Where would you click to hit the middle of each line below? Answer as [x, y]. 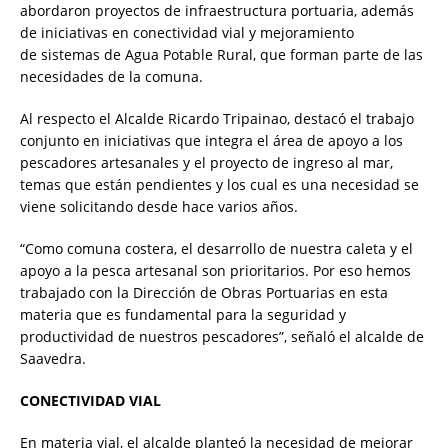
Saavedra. [53, 359]
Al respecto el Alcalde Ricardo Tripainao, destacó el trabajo [217, 119]
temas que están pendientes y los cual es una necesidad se [219, 185]
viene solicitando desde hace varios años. [161, 207]
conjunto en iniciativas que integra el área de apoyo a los [211, 141]
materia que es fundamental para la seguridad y [183, 315]
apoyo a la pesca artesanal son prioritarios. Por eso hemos [215, 271]
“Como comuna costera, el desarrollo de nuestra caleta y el [216, 249]
